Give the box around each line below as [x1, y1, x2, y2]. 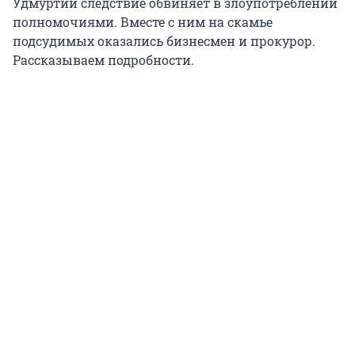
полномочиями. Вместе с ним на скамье [13, 13, 273, 31]
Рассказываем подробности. [13, 52, 194, 69]
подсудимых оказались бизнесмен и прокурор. [13, 32, 315, 50]
